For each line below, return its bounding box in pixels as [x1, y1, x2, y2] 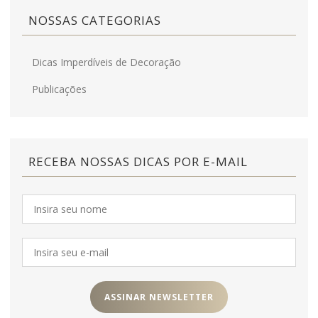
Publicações [32, 82, 87, 96]
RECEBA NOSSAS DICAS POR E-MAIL [28, 153, 248, 170]
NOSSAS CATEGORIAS [28, 12, 161, 28]
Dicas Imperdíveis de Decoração [32, 55, 181, 69]
